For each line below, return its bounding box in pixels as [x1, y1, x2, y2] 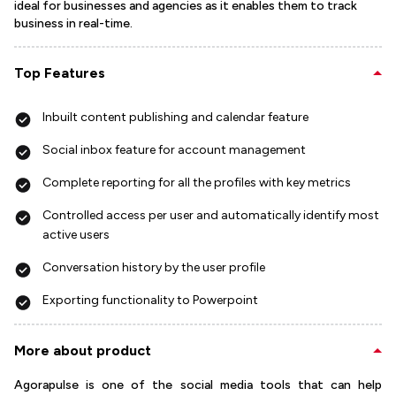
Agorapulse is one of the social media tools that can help [14, 377, 382, 393]
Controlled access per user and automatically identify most [42, 208, 379, 224]
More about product [14, 342, 151, 360]
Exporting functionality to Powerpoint [42, 293, 258, 308]
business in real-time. [14, 16, 133, 32]
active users [42, 227, 110, 243]
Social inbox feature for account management [42, 142, 306, 158]
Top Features [14, 65, 105, 82]
